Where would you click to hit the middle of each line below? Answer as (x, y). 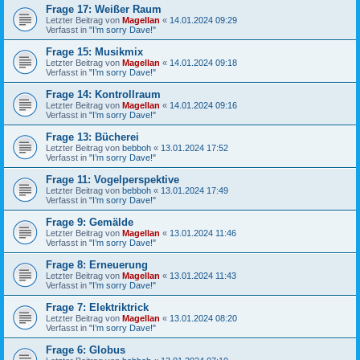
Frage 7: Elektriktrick (97, 307)
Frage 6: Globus (86, 350)
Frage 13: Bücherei (92, 137)
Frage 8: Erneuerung (97, 264)
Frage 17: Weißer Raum (104, 9)
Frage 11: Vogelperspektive (112, 179)
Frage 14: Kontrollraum (103, 94)
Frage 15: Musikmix (94, 51)
